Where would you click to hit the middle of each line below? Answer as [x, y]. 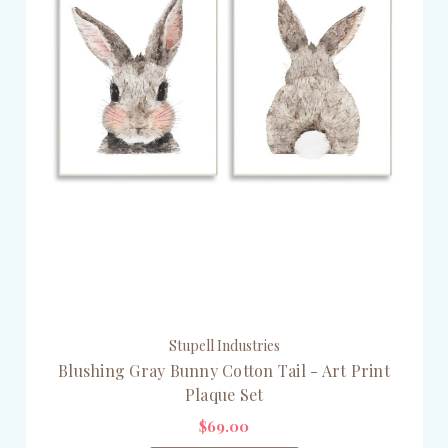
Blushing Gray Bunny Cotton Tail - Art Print [224, 370]
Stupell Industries [224, 345]
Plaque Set [224, 394]
